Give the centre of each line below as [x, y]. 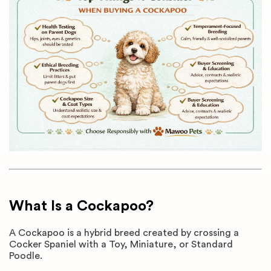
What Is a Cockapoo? [81, 207]
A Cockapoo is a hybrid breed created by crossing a [124, 233]
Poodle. [26, 256]
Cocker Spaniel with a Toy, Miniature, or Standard [121, 245]
